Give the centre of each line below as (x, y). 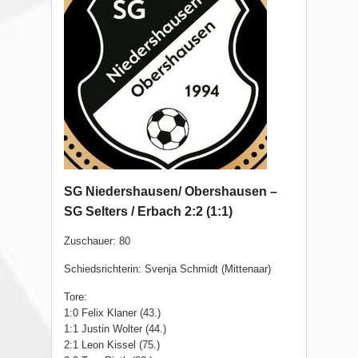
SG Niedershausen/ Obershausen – (171, 192)
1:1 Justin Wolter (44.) (115, 329)
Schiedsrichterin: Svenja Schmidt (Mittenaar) (167, 269)
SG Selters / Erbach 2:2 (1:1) (148, 212)
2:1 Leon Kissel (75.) (112, 345)
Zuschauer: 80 (97, 241)
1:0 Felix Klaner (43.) (112, 313)
